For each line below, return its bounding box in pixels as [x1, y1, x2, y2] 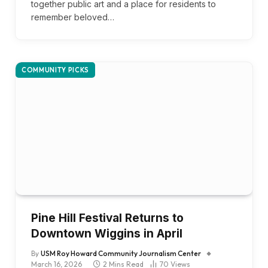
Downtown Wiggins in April [31, 227, 182, 241]
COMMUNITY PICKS [22, 65, 89, 74]
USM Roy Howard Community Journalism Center [41, 249, 201, 258]
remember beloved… [31, 11, 114, 22]
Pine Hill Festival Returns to [31, 211, 184, 226]
